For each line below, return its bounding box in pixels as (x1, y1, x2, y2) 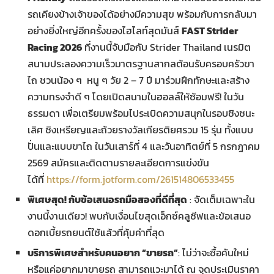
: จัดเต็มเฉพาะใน (187, 191, 255, 207)
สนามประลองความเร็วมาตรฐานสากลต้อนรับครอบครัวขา (28, 56, 254, 71)
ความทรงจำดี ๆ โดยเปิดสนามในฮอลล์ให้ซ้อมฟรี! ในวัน (28, 89, 244, 104)
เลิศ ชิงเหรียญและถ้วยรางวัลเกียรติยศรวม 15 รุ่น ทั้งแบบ (28, 122, 253, 137)
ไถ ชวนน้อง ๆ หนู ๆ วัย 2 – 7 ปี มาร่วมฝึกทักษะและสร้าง (28, 72, 250, 87)
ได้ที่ (28, 171, 46, 187)
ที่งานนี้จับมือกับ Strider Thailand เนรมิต (82, 39, 251, 54)
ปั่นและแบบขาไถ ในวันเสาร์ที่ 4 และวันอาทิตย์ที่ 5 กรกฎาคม (28, 138, 260, 154)
